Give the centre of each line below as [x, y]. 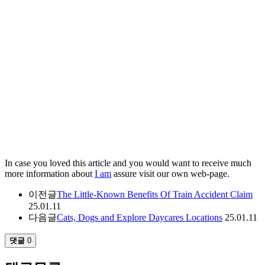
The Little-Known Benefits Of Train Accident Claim [155, 194]
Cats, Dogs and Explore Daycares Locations [140, 217]
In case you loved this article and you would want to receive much [128, 163]
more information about [50, 173]
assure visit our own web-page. [170, 173]
